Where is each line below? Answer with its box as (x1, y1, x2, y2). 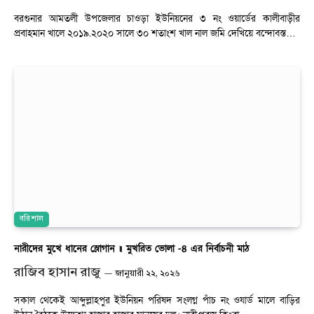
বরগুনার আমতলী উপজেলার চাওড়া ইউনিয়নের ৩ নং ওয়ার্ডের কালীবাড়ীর (14, 12, 300, 25)
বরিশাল (20, 215, 44, 223)
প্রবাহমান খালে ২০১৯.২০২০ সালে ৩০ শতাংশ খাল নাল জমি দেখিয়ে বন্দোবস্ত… (14, 27, 296, 40)
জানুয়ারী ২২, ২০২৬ (115, 270, 180, 278)
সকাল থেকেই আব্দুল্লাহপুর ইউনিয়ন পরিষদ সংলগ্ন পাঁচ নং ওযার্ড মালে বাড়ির (14, 294, 300, 307)
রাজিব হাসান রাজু (14, 266, 101, 279)
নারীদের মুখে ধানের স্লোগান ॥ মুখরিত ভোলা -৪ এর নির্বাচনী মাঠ (14, 242, 250, 255)
